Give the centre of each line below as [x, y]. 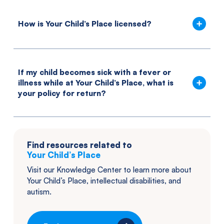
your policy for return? [62, 93]
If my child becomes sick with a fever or [94, 72]
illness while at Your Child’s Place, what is [96, 83]
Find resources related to [79, 145]
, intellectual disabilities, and [134, 181]
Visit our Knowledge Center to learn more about [109, 170]
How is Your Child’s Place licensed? [85, 24]
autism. [39, 192]
